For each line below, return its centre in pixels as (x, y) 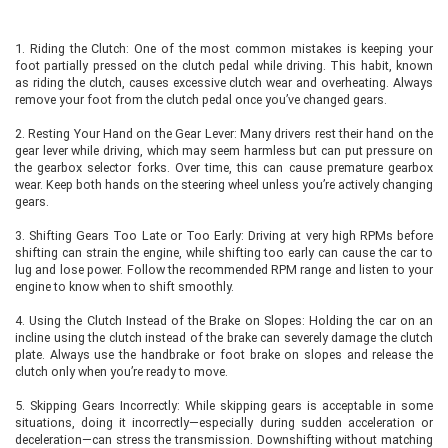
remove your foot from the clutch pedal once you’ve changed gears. (201, 99)
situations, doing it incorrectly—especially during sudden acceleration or (224, 422)
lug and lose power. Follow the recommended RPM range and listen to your (224, 269)
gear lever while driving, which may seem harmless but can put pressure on (224, 150)
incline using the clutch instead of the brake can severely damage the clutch (224, 337)
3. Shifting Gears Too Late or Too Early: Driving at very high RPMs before (224, 235)
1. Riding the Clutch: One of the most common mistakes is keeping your (224, 48)
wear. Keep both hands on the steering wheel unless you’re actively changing (224, 184)
